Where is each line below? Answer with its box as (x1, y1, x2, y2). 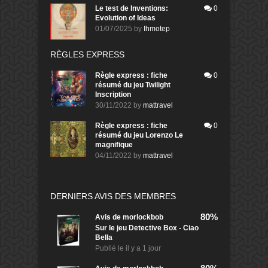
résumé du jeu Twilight (95, 80, 170, 89)
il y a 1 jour (126, 243, 161, 252)
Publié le (95, 243, 126, 252)
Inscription (95, 90, 131, 99)
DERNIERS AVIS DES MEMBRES (50, 191, 176, 201)
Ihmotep (144, 24, 170, 33)
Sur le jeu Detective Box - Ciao (95, 223, 199, 232)
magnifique (95, 140, 133, 149)
